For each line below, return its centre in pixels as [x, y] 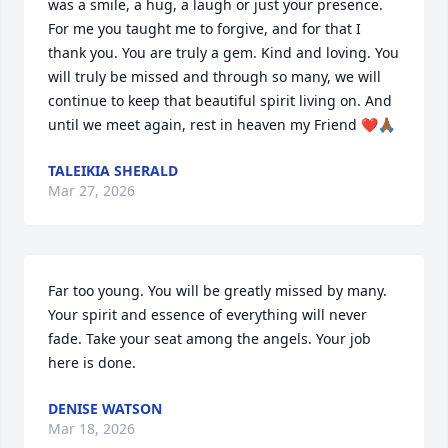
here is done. [92, 362]
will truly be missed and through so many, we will [214, 76]
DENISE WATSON [105, 408]
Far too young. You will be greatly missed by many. [217, 290]
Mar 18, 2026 [91, 428]
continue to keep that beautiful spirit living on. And [220, 100]
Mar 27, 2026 [91, 190]
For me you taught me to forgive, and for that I [204, 28]
